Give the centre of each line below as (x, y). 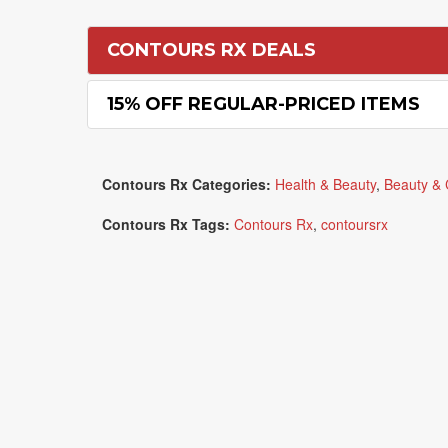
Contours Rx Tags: (166, 224)
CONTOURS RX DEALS (211, 50)
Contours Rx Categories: (186, 184)
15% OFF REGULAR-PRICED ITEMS (263, 104)
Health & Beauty (325, 184)
